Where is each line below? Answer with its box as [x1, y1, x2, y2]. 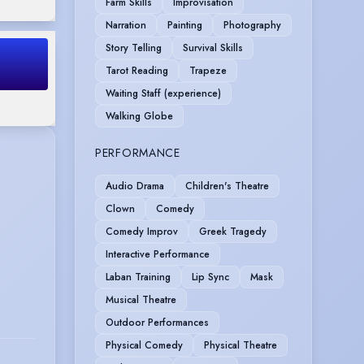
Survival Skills [183, 40, 243, 55]
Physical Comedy [106, 337, 183, 353]
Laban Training [106, 269, 171, 284]
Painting [167, 17, 202, 32]
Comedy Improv [106, 223, 178, 239]
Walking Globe [106, 108, 173, 123]
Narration [106, 17, 146, 32]
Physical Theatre [204, 337, 277, 353]
